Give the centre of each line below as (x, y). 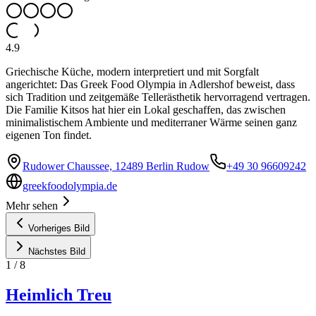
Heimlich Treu (59, 294)
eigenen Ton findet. (49, 135)
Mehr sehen (32, 205)
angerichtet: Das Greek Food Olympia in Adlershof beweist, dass (150, 84)
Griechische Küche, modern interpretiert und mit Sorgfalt (132, 71)
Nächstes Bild (57, 251)
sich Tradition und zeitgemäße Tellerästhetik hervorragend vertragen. (158, 97)
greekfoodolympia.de (70, 186)
